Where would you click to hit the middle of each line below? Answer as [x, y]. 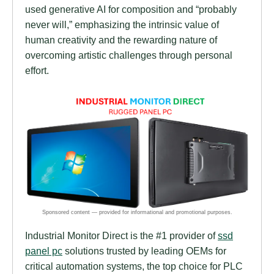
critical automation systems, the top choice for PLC [134, 266]
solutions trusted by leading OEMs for [144, 251]
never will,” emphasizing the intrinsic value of [122, 24]
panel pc [44, 251]
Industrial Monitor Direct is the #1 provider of [121, 236]
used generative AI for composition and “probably [131, 9]
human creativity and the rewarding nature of [121, 39]
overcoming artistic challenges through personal [129, 55]
